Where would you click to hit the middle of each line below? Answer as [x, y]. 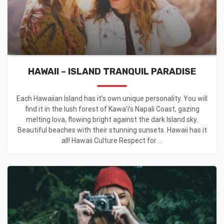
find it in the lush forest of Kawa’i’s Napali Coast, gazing [112, 109]
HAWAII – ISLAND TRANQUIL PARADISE [112, 71]
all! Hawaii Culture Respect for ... [112, 140]
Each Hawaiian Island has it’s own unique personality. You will [112, 98]
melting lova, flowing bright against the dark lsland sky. [112, 119]
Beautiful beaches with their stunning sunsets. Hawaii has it [112, 130]
